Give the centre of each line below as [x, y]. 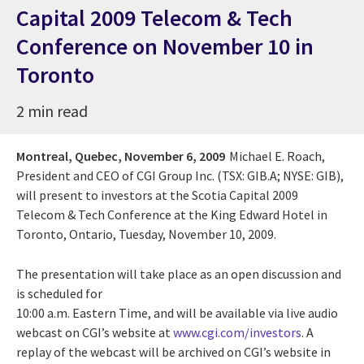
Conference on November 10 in [165, 46]
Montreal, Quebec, [69, 156]
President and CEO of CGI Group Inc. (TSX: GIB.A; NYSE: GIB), [180, 175]
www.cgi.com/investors [237, 332]
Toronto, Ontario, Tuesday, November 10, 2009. [146, 234]
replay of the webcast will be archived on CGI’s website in [173, 351]
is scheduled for [59, 293]
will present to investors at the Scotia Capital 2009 [157, 195]
